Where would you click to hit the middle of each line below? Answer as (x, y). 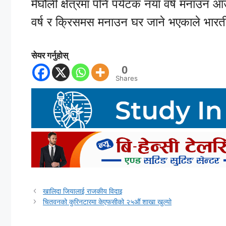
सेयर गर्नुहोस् (50, 55)
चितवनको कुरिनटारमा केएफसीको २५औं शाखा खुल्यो (107, 201)
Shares (127, 78)
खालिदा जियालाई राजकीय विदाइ (83, 191)
